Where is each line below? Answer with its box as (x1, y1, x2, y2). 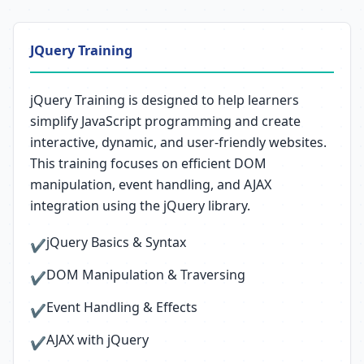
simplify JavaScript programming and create (30, 112, 301, 130)
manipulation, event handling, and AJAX (30, 175, 271, 193)
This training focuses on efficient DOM (30, 154, 266, 172)
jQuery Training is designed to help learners (30, 91, 299, 109)
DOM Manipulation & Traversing (46, 266, 245, 284)
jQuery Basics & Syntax (46, 233, 186, 251)
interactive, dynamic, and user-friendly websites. (30, 133, 327, 151)
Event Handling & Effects (46, 298, 197, 316)
